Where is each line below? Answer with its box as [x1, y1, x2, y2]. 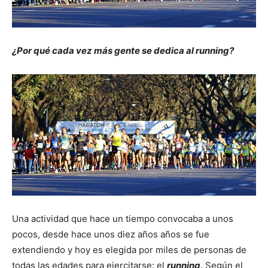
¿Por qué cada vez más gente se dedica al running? [12, 45, 234, 57]
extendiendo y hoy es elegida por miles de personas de [12, 244, 246, 256]
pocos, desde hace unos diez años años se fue [12, 229, 209, 240]
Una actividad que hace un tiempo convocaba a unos [12, 213, 233, 225]
